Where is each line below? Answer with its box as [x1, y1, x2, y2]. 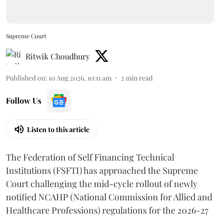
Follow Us [6, 95, 41, 106]
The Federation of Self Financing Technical [6, 151, 174, 163]
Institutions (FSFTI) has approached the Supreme [6, 165, 198, 176]
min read [126, 73, 153, 82]
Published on [6, 73, 45, 82]
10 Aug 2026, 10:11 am [49, 73, 111, 82]
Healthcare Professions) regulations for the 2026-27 [6, 204, 208, 216]
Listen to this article [27, 124, 89, 134]
